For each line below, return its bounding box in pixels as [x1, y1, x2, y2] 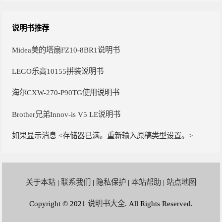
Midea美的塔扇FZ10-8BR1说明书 [12, 45, 120, 54]
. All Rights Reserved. [125, 199, 193, 208]
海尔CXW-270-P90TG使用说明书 [12, 88, 120, 97]
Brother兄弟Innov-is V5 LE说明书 [12, 110, 121, 118]
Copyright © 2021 [29, 199, 88, 208]
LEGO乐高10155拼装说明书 [12, 66, 104, 75]
